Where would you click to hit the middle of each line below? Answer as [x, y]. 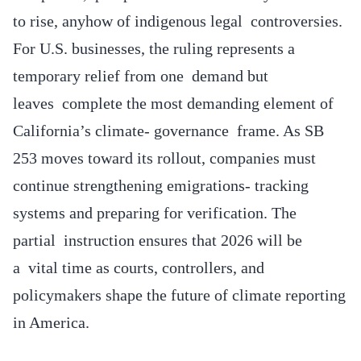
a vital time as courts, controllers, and [139, 267]
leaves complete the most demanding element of [173, 103]
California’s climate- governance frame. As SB [168, 130]
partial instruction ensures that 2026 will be [158, 240]
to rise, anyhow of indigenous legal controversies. [180, 21]
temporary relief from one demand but [141, 75]
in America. [53, 322]
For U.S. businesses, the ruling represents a [154, 48]
